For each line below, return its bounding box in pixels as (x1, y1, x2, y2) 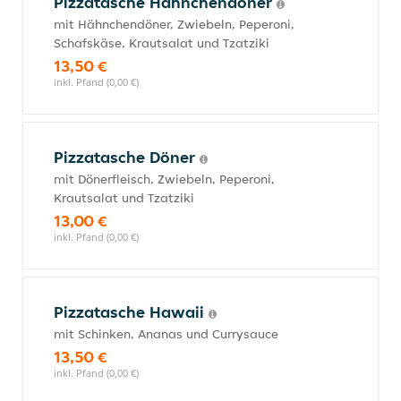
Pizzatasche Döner (54, 147, 200, 167)
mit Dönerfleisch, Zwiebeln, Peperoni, (54, 171, 275, 187)
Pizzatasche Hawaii (54, 302, 209, 322)
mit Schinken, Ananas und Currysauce (54, 326, 278, 342)
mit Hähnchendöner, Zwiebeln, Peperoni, (54, 16, 294, 32)
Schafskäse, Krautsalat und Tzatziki (54, 35, 269, 51)
